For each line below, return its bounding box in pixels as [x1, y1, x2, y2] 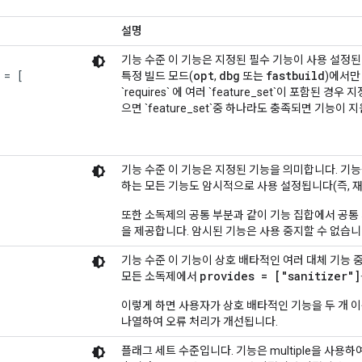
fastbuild [266, 68, 325, 84]
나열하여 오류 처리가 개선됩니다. [121, 315, 278, 329]
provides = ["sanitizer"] [200, 268, 360, 284]
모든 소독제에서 [121, 270, 200, 284]
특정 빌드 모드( [121, 69, 193, 83]
